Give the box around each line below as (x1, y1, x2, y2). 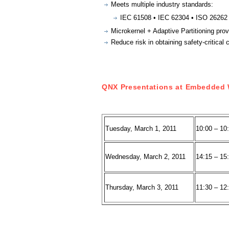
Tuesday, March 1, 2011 (105, 125, 176, 132)
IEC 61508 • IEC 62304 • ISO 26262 (120, 13, 227, 21)
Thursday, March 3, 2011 (105, 184, 178, 192)
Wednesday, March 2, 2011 (105, 153, 186, 161)
